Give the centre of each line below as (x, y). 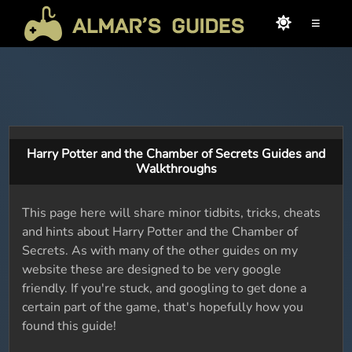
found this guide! (70, 326)
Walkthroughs (176, 169)
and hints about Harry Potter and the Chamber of (160, 232)
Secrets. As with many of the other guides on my (160, 251)
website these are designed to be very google (152, 269)
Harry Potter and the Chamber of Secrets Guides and (176, 154)
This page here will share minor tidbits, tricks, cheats (172, 213)
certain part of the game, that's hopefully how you (163, 307)
